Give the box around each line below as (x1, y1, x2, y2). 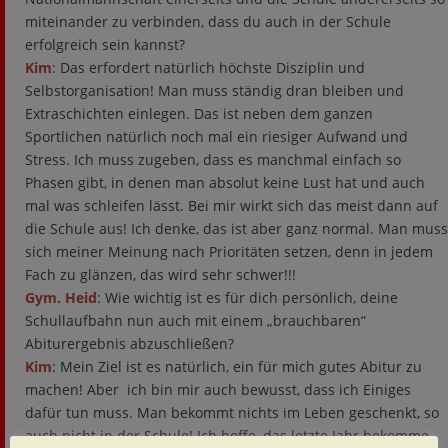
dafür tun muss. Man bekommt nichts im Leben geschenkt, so (25, 403, 439, 422)
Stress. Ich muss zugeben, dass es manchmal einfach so (25, 150, 401, 169)
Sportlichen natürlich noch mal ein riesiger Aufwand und (25, 127, 408, 146)
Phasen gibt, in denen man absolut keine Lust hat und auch (25, 173, 425, 192)
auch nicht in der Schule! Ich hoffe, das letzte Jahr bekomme (25, 426, 429, 445)
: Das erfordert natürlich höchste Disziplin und (52, 58, 365, 77)
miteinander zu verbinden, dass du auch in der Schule (25, 12, 391, 31)
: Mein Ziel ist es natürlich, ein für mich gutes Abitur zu (52, 357, 422, 376)
